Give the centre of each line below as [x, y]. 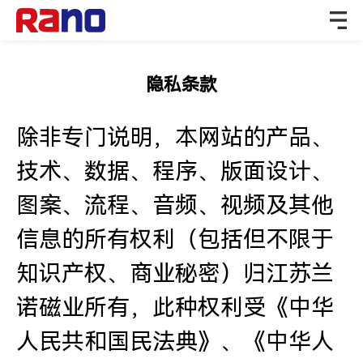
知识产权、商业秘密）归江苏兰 [175, 273]
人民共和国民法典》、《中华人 [175, 342]
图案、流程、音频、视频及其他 [175, 205]
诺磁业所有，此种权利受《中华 [175, 307]
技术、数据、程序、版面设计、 [175, 171]
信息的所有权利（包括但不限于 [175, 239]
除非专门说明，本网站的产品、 [175, 137]
